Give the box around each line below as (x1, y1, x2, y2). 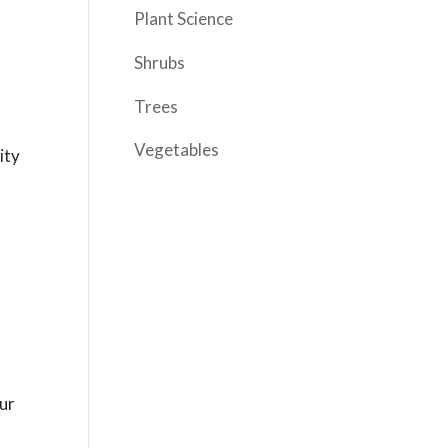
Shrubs (134, 52, 186, 74)
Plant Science (134, 8, 234, 30)
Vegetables (134, 139, 220, 161)
